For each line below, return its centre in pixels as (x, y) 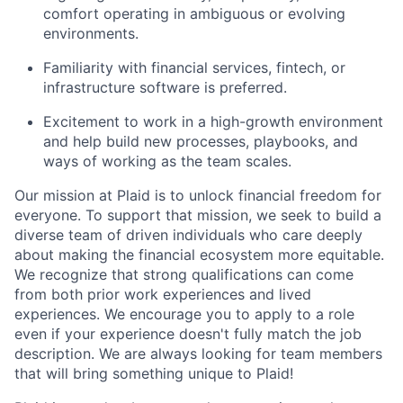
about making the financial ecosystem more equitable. (199, 255)
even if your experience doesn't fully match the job (188, 334)
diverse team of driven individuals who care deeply (188, 235)
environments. (91, 33)
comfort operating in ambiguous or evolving (194, 13)
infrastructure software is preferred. (165, 87)
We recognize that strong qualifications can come (184, 274)
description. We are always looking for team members (198, 354)
